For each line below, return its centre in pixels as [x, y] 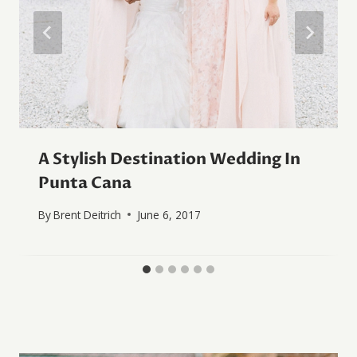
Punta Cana [85, 183]
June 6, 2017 [169, 214]
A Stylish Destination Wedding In [169, 159]
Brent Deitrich [88, 214]
